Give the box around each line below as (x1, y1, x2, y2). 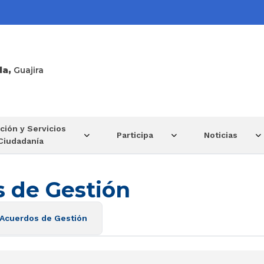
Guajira (14, 65, 44, 76)
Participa (117, 130, 153, 140)
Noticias (204, 130, 237, 140)
